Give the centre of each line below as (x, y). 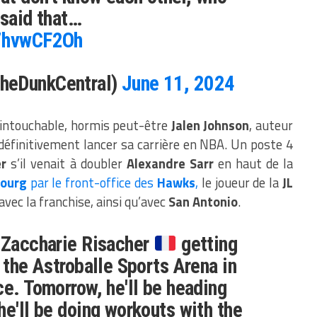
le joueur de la (240, 183)
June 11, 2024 (178, 84)
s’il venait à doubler (67, 164)
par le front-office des (92, 183)
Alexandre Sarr (170, 164)
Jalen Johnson (210, 126)
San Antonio (203, 202)
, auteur (271, 126)
